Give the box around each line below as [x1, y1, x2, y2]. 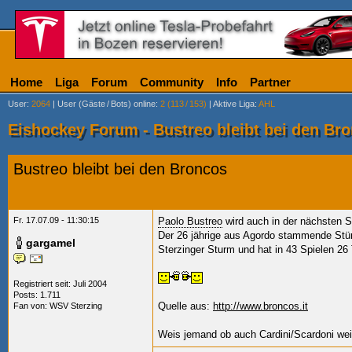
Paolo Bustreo [158, 215, 222, 227]
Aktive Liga [213, 99, 255, 108]
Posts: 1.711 [13, 290, 60, 299]
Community [140, 75, 203, 89]
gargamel [26, 236, 75, 249]
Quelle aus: [158, 300, 213, 312]
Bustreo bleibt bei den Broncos [13, 160, 227, 178]
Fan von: [13, 301, 49, 310]
